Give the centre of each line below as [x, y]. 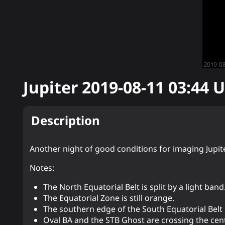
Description [66, 121]
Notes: [42, 168]
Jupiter [53, 87]
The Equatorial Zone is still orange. [109, 198]
